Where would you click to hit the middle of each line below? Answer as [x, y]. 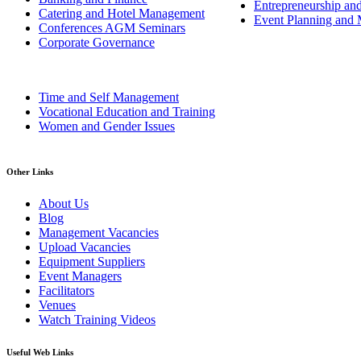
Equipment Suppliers [92, 262]
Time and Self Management [109, 98]
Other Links [30, 172]
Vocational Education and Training [127, 112]
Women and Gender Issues [107, 127]
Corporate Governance [97, 43]
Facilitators [66, 291]
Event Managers [80, 276]
